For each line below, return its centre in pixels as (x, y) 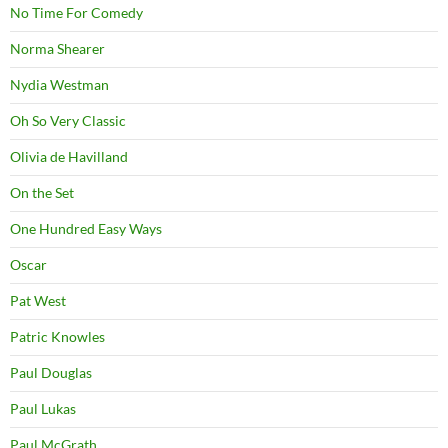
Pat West (38, 301)
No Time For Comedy (76, 13)
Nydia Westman (59, 85)
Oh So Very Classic (68, 121)
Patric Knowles (57, 337)
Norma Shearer (57, 49)
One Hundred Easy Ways (86, 229)
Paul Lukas (43, 409)
